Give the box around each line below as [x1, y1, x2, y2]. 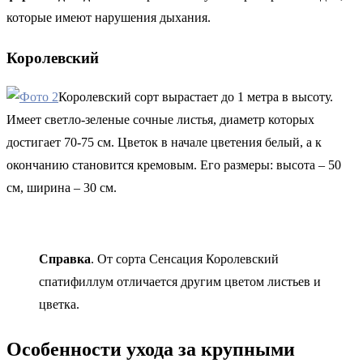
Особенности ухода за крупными [6, 339, 295, 361]
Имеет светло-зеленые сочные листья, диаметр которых [6, 113, 314, 127]
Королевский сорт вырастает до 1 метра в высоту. [58, 90, 333, 105]
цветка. [39, 297, 79, 312]
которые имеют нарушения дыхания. [6, 10, 211, 24]
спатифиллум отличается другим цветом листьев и [39, 275, 321, 289]
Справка [39, 252, 91, 267]
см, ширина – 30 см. [6, 181, 117, 195]
